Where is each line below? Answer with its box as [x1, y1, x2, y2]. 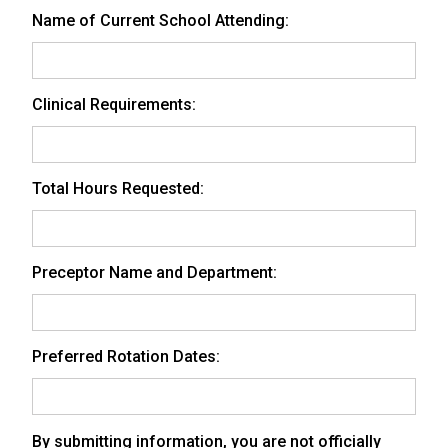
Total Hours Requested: [32, 178, 204, 198]
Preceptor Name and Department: [32, 262, 277, 282]
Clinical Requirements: [32, 94, 196, 114]
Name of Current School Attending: [32, 10, 289, 30]
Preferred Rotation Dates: [32, 346, 220, 366]
